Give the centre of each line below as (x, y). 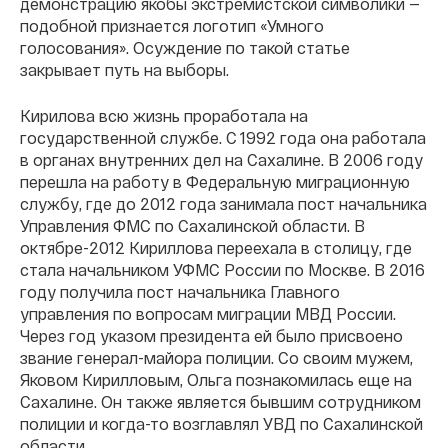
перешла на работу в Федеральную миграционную (215, 181)
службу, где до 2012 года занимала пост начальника (223, 203)
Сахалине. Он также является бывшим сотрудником (220, 401)
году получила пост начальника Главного (180, 291)
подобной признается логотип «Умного (172, 25)
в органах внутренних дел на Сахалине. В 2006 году (221, 159)
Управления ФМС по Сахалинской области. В (192, 225)
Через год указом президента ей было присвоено (211, 335)
